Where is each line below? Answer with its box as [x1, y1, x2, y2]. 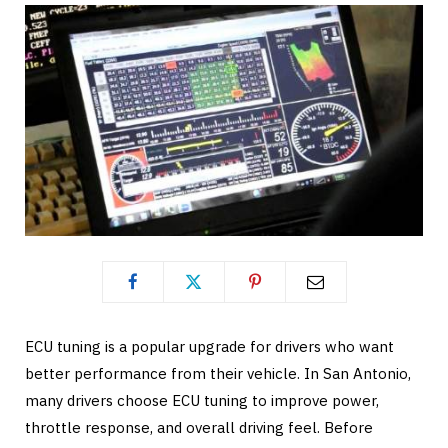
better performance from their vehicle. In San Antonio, [25, 363, 411, 383]
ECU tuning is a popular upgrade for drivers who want [25, 336, 394, 356]
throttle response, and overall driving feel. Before [25, 417, 373, 437]
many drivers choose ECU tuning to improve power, [25, 390, 379, 410]
